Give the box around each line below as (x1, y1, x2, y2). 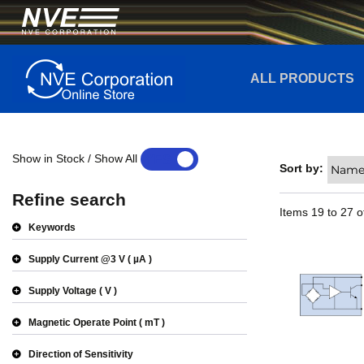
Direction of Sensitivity (28, 349, 133, 360)
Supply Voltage (28, 285, 97, 297)
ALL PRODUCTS (250, 71, 354, 86)
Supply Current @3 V (28, 253, 125, 265)
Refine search (12, 190, 126, 209)
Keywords (28, 222, 76, 233)
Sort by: (279, 162, 323, 175)
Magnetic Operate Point (28, 317, 136, 328)
